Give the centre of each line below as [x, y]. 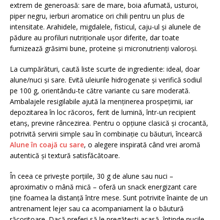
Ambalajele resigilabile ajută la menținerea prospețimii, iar [101, 101]
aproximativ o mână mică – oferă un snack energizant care [103, 187]
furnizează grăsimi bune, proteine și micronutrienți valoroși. [104, 48]
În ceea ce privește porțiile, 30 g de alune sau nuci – [92, 176]
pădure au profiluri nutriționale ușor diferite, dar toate [95, 38]
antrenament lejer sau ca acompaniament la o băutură [97, 208]
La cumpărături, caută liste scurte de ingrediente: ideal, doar [105, 69]
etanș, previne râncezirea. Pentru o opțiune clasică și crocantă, [109, 123]
